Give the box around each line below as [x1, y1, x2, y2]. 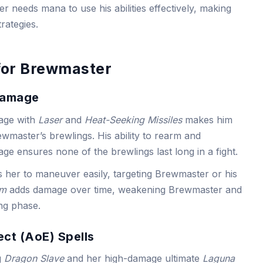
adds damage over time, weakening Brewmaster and [6, 183, 242, 195]
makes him [182, 113, 233, 126]
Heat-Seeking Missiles [85, 113, 183, 126]
